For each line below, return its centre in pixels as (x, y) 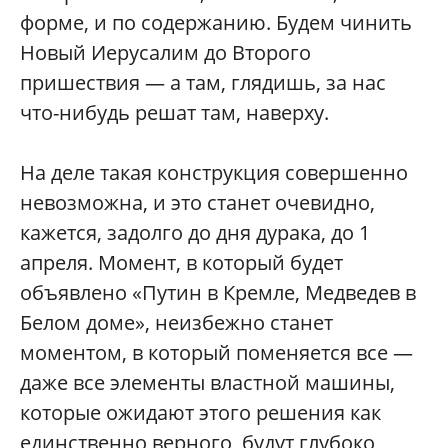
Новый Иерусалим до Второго (165, 52)
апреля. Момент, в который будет (181, 262)
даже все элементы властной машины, (207, 382)
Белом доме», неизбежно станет (176, 322)
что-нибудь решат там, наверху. (174, 112)
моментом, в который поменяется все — (216, 352)
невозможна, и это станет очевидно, (197, 202)
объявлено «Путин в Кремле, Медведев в (218, 292)
